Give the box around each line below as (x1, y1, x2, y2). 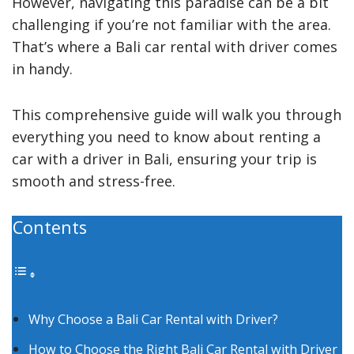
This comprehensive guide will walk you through (12, 104, 341, 124)
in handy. (12, 58, 73, 78)
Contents (13, 215, 87, 239)
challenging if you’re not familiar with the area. (12, 14, 331, 34)
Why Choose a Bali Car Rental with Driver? (28, 310, 278, 328)
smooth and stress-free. (12, 171, 175, 190)
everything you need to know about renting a (12, 126, 321, 146)
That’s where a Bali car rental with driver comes (12, 36, 337, 56)
